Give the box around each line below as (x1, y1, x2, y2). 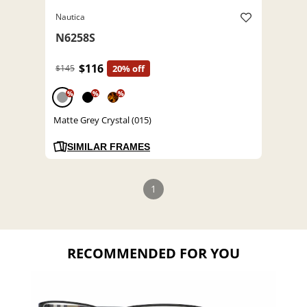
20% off (112, 62, 145, 75)
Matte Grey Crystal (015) (53, 114, 151, 127)
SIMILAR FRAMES (67, 141, 150, 153)
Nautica (56, 11, 85, 23)
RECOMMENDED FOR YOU (67, 244, 240, 263)
